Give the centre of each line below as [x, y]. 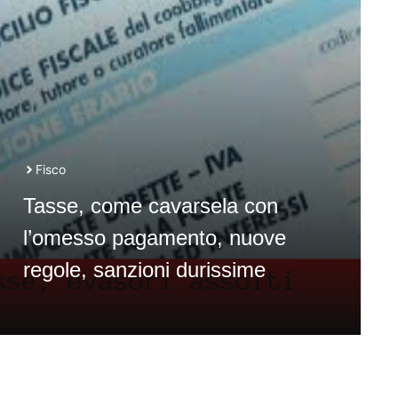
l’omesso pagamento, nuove [154, 238]
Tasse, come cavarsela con [150, 206]
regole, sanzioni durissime [144, 270]
